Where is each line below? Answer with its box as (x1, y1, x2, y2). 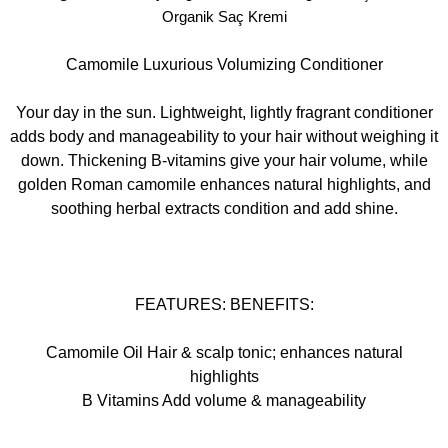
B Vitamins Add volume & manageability (82, 391, 366, 409)
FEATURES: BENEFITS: (134, 295, 314, 313)
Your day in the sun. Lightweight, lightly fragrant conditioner (15, 103, 433, 121)
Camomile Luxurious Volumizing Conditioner (65, 55, 383, 73)
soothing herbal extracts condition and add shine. (50, 199, 398, 217)
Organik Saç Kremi (161, 7, 287, 25)
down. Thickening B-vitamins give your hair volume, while (20, 151, 428, 169)
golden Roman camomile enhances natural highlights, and (17, 175, 431, 193)
